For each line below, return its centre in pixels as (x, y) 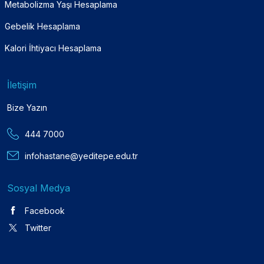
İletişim (22, 85)
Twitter (38, 227)
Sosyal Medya (39, 188)
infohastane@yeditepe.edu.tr (81, 156)
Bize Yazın (27, 107)
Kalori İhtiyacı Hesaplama (53, 48)
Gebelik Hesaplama (42, 26)
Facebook (45, 210)
